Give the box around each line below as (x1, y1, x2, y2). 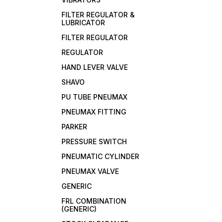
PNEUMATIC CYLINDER (61, 152, 140, 161)
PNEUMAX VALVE (61, 167, 119, 176)
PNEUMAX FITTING (61, 108, 127, 116)
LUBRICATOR (61, 18, 106, 27)
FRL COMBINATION (61, 197, 127, 206)
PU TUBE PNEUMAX (61, 93, 128, 102)
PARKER (61, 122, 88, 131)
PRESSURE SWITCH (61, 137, 127, 146)
